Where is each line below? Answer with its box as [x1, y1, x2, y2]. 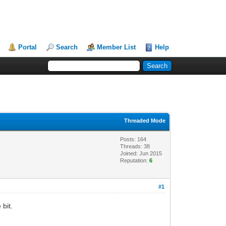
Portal [18, 43, 37, 51]
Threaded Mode [124, 118, 166, 124]
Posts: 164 [120, 136, 147, 142]
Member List [97, 43, 136, 51]
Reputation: [120, 157, 150, 163]
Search [56, 43, 78, 51]
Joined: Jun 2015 [120, 150, 162, 156]
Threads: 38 [120, 143, 150, 149]
